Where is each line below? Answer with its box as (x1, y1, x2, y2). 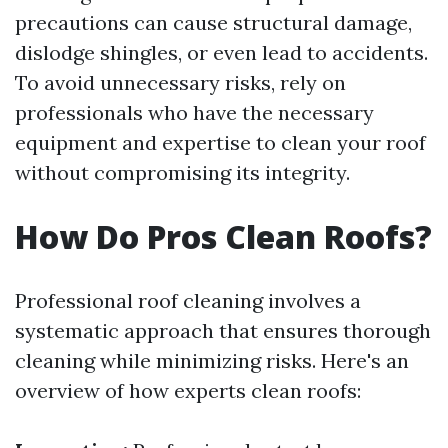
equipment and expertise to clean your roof (15, 130, 426, 155)
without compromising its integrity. (15, 160, 350, 185)
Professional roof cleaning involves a (15, 288, 361, 313)
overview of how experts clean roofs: (15, 378, 361, 403)
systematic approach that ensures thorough (15, 318, 431, 343)
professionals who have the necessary (15, 100, 374, 125)
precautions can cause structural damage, (15, 10, 412, 35)
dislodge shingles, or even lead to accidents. (15, 40, 428, 65)
